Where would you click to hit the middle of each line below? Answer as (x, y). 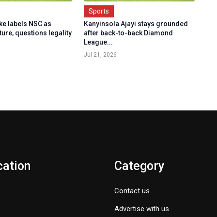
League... (98, 42)
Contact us (132, 191)
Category (139, 166)
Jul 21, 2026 (100, 55)
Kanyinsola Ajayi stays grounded (136, 24)
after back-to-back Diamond (128, 33)
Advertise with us (142, 209)
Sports (99, 11)
